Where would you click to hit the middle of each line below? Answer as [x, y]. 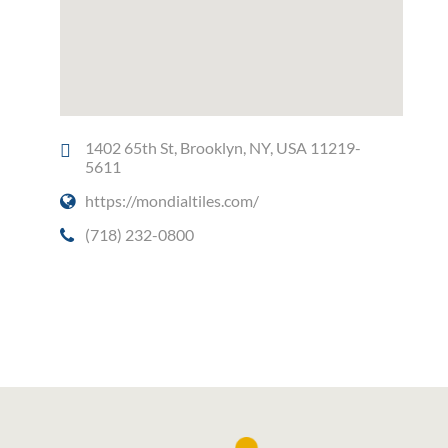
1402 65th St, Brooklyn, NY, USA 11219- [222, 148]
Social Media [142, 295]
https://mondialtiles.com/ [171, 201]
